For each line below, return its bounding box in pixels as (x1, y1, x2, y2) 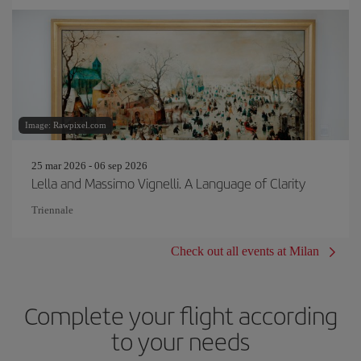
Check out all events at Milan (171, 243, 319, 258)
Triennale (31, 203, 73, 216)
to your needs (111, 323, 250, 358)
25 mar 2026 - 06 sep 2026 (31, 159, 147, 172)
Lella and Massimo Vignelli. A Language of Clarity (31, 172, 305, 193)
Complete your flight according (23, 297, 338, 332)
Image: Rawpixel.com (25, 119, 106, 130)
